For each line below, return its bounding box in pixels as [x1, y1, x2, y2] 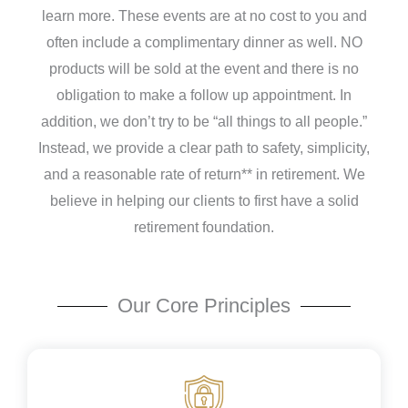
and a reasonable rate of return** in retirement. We [43, 166, 365, 182]
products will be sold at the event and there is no [49, 60, 359, 76]
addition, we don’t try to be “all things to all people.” [41, 113, 367, 129]
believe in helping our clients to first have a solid [49, 192, 359, 209]
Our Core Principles [117, 294, 291, 318]
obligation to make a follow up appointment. [56, 87, 340, 103]
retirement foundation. [134, 219, 274, 235]
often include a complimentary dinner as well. [46, 34, 341, 50]
